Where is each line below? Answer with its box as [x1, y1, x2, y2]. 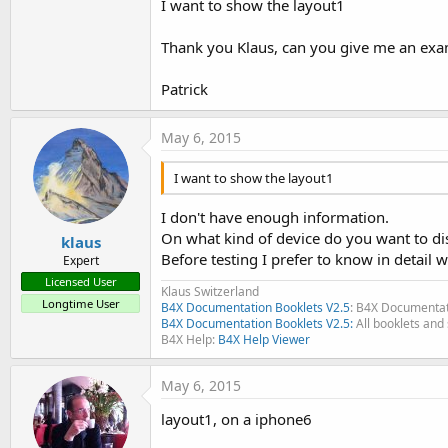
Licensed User [44, 273, 117, 289]
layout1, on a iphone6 [161, 408, 312, 429]
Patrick [161, 79, 208, 100]
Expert [62, 251, 99, 269]
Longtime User [41, 295, 120, 311]
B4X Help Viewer [218, 330, 310, 348]
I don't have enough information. [161, 206, 389, 227]
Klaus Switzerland [161, 282, 259, 300]
